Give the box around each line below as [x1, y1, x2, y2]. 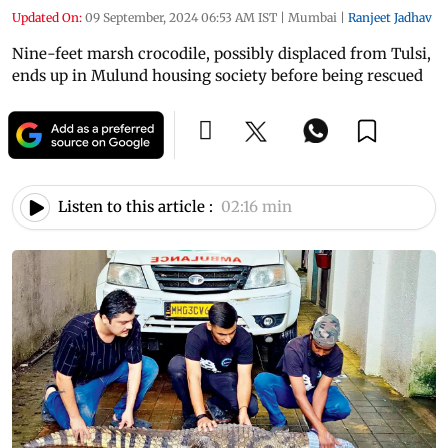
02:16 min [221, 197, 292, 217]
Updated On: [12, 9, 82, 25]
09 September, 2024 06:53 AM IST [85, 9, 277, 25]
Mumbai [288, 9, 337, 25]
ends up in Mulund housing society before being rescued [12, 65, 423, 85]
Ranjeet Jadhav [348, 9, 432, 25]
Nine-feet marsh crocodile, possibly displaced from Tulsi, [12, 43, 431, 63]
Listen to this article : [58, 197, 213, 217]
